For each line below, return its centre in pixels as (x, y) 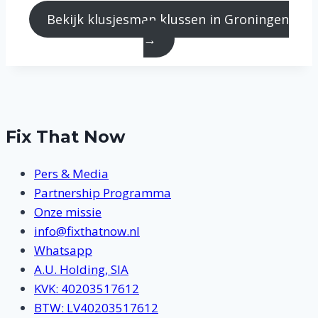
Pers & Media (71, 173)
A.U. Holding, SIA (81, 269)
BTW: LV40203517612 (96, 307)
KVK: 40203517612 (87, 288)
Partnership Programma (103, 192)
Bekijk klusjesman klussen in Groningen (168, 20)
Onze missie (68, 212)
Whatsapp (63, 250)
